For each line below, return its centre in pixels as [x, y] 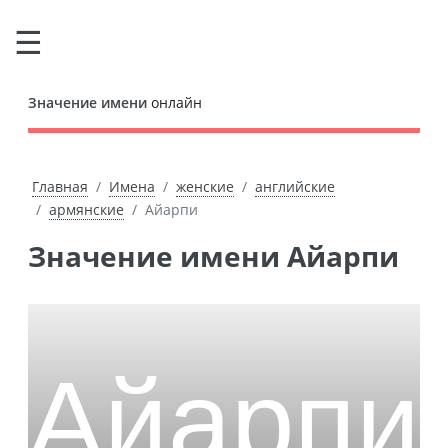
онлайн [174, 102]
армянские [86, 209]
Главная [59, 186]
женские [204, 186]
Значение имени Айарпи [222, 256]
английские [294, 186]
